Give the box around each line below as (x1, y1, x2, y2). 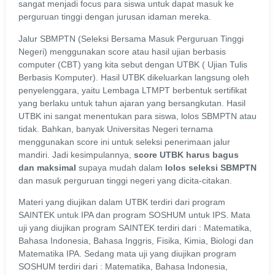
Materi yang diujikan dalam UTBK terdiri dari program (18, 196, 225, 207)
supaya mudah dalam (76, 162, 165, 172)
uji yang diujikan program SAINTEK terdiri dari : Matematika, (18, 222, 252, 233)
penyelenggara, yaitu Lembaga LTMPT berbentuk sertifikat (18, 85, 247, 95)
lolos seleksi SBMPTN (165, 162, 257, 172)
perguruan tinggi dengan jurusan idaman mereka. (18, 12, 211, 22)
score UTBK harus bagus (134, 149, 239, 160)
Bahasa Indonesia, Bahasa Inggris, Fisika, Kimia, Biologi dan (18, 235, 254, 246)
